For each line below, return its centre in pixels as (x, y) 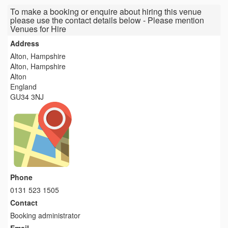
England (23, 86)
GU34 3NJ (27, 96)
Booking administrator (45, 215)
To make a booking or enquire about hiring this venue (106, 11)
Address (25, 43)
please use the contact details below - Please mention (107, 20)
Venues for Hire (38, 28)
